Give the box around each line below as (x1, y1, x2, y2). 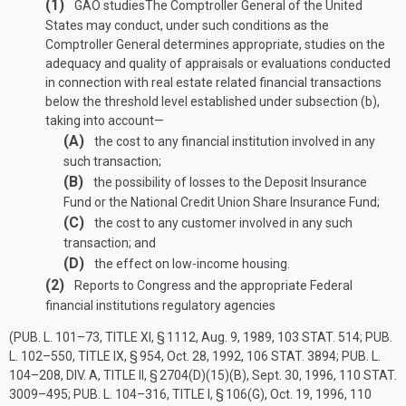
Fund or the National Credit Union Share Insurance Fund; (63, 195, 380, 209)
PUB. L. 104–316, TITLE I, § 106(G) (73, 387, 265, 401)
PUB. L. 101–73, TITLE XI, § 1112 (14, 330, 196, 344)
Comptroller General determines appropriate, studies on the (45, 37, 385, 52)
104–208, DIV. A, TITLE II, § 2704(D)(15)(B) (9, 368, 246, 382)
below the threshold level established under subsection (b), (45, 94, 380, 109)
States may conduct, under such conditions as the (45, 18, 329, 33)
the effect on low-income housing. (92, 256, 290, 271)
